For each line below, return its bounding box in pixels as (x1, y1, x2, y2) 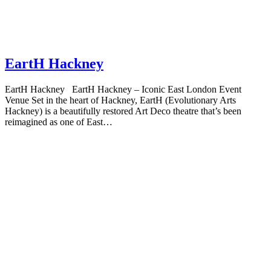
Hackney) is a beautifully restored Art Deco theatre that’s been (5, 105, 241, 116)
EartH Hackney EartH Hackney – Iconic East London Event (5, 83, 241, 94)
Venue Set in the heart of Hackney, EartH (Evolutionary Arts (5, 94, 236, 105)
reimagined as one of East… (5, 116, 113, 127)
